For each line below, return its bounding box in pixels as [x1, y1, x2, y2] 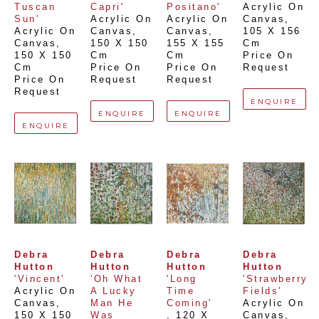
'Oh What [90, 274, 142, 284]
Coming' [167, 298, 212, 308]
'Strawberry [243, 274, 308, 284]
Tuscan [14, 2, 56, 12]
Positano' [167, 2, 221, 12]
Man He [90, 298, 133, 308]
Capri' [90, 2, 124, 12]
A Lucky [90, 286, 137, 296]
